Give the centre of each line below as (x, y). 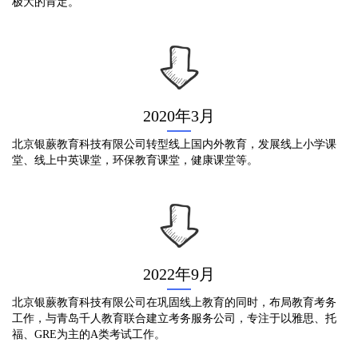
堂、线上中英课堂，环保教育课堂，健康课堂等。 (135, 161)
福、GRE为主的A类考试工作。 (89, 334)
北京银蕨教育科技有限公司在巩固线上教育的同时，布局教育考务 (174, 302)
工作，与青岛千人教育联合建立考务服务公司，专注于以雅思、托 (174, 318)
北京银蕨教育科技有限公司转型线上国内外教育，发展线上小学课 (174, 145)
